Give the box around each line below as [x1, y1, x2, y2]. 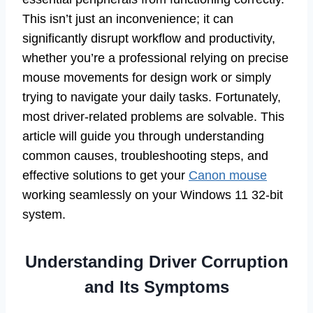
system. [22, 208, 66, 222]
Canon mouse [189, 168, 267, 183]
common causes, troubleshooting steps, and [22, 149, 268, 163]
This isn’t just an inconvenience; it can [22, 12, 233, 27]
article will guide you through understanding [22, 129, 264, 144]
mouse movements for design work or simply [22, 71, 271, 85]
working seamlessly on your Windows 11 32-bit [22, 188, 283, 203]
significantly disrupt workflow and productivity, [22, 31, 275, 46]
